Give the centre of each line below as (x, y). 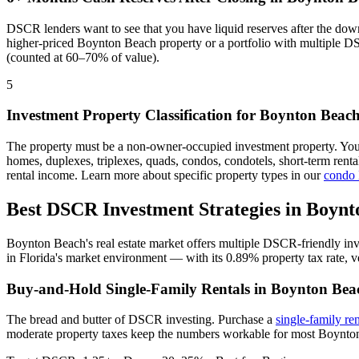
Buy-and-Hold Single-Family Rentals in (139, 288)
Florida (37, 257)
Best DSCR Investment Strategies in (156, 210)
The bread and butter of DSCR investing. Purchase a (141, 320)
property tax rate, (305, 257)
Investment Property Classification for (133, 115)
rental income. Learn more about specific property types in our (165, 175)
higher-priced (42, 42)
